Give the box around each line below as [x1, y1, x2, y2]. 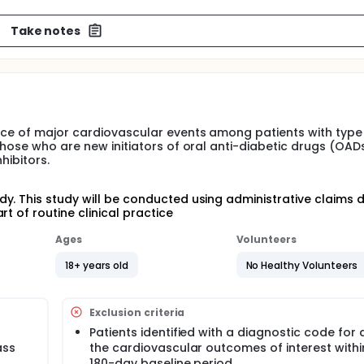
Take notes [10, 22, 81, 39]
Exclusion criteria [89, 305, 185, 319]
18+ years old [65, 258, 128, 272]
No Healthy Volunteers [245, 258, 357, 272]
